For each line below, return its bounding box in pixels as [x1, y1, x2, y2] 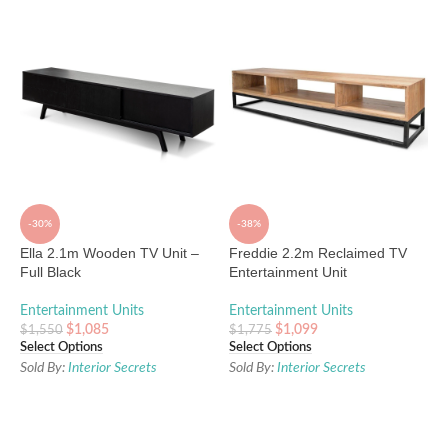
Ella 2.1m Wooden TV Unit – [20, 245, 199, 261]
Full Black [20, 264, 81, 280]
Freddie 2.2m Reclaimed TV [229, 245, 407, 261]
